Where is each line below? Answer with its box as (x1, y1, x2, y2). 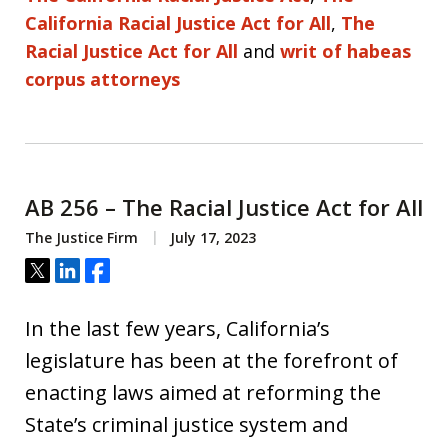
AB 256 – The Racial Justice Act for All (25, 192, 423, 222)
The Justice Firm (25, 228, 138, 247)
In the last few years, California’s (25, 315, 330, 342)
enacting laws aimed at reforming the (25, 379, 381, 406)
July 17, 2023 (166, 228, 256, 247)
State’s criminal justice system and (25, 411, 348, 438)
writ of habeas (280, 39, 411, 63)
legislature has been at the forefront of (25, 347, 398, 374)
